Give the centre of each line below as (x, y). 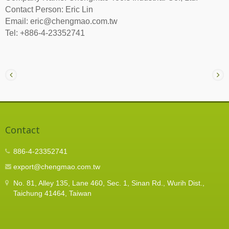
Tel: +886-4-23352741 (45, 33)
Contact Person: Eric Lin (49, 9)
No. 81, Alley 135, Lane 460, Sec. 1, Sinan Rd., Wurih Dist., (109, 183)
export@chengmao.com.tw (57, 166)
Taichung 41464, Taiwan (52, 193)
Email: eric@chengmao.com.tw (61, 21)
